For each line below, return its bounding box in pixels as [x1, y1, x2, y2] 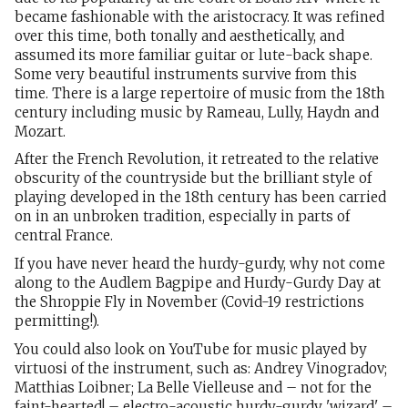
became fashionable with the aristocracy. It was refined [15, 7, 384, 25]
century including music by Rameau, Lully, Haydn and [15, 103, 379, 121]
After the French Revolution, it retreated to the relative [15, 150, 379, 168]
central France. [15, 227, 113, 245]
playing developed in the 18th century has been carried [15, 189, 386, 207]
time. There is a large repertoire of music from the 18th [15, 84, 385, 102]
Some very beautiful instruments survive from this [15, 65, 357, 83]
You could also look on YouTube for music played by [15, 340, 367, 358]
